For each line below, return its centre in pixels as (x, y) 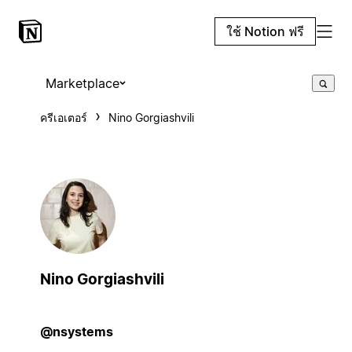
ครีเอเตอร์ (63, 117)
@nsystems (76, 331)
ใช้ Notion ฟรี (265, 31)
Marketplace (82, 83)
